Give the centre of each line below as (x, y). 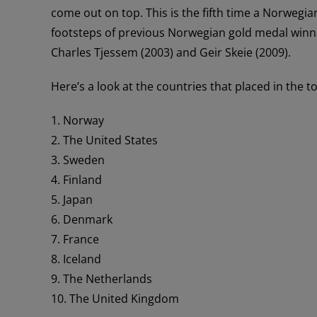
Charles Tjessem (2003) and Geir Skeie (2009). (171, 52)
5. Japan (72, 199)
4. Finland (76, 179)
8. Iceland (76, 259)
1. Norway (77, 120)
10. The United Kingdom (115, 298)
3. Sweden (78, 160)
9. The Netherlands (102, 278)
